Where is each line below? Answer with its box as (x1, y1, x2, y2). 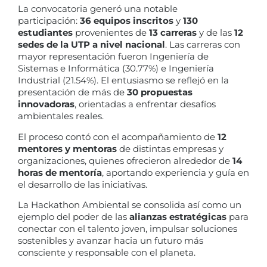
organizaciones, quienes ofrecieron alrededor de (18, 154, 232, 166)
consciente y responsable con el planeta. (18, 247, 195, 259)
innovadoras (18, 98, 74, 110)
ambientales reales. (18, 110, 104, 122)
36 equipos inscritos (80, 15, 173, 27)
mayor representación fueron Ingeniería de (18, 51, 209, 63)
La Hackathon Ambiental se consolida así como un (18, 199, 241, 211)
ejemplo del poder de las (18, 211, 129, 223)
